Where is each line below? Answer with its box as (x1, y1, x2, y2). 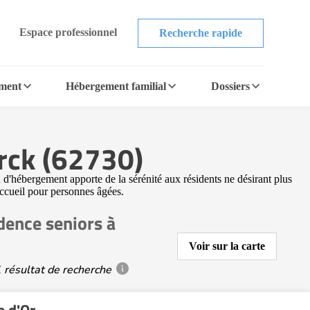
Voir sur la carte (189, 240, 265, 252)
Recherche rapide (158, 26, 242, 39)
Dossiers (210, 80, 250, 92)
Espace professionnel (19, 26, 117, 38)
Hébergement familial (66, 80, 167, 92)
